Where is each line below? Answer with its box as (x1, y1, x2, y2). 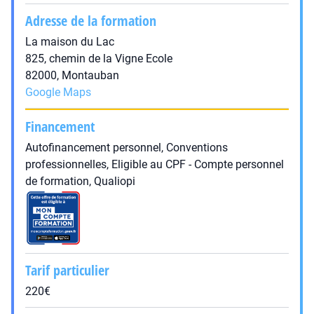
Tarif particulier (25, 261, 109, 280)
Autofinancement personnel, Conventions (25, 141, 228, 154)
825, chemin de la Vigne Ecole (25, 52, 172, 65)
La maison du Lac (25, 35, 114, 48)
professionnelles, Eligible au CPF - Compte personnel (25, 158, 284, 171)
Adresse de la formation (25, 11, 156, 30)
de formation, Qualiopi (25, 175, 135, 188)
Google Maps (25, 86, 91, 99)
